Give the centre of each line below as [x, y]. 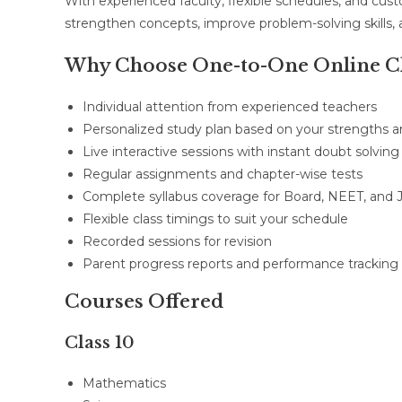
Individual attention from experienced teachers [230, 107]
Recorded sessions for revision [177, 241]
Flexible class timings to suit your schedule [215, 219]
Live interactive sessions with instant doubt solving [241, 152]
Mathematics [124, 383]
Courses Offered [144, 301]
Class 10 [100, 343]
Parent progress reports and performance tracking [240, 264]
